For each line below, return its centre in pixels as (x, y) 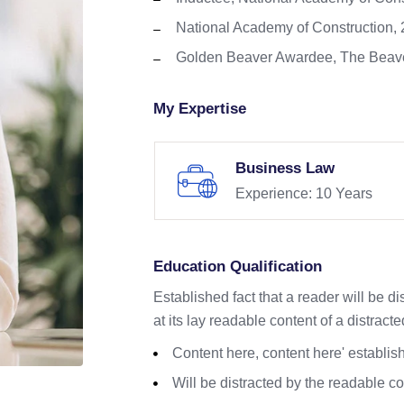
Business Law (285, 169)
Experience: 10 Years (303, 194)
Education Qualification (238, 267)
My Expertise (200, 109)
